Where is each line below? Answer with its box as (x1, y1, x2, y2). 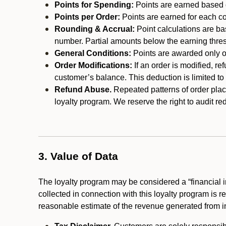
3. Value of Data (38, 150, 118, 162)
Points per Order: (54, 13, 120, 21)
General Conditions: (54, 49, 131, 58)
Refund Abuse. (54, 85, 111, 94)
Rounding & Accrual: (54, 25, 137, 33)
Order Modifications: (54, 61, 132, 70)
